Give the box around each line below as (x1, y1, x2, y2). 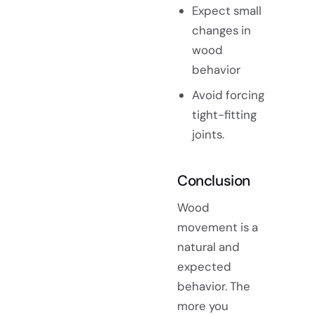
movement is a (177, 219, 258, 236)
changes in (191, 22, 251, 38)
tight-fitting (191, 106, 257, 122)
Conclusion (177, 170, 250, 190)
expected (177, 259, 231, 275)
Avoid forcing (191, 86, 264, 103)
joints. (191, 126, 224, 142)
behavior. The (177, 278, 250, 295)
